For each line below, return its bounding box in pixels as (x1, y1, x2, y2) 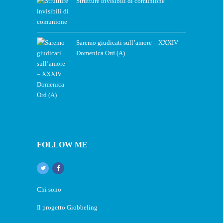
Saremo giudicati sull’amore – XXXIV (76, 38, 178, 46)
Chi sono (37, 185, 61, 193)
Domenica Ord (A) (76, 49, 125, 57)
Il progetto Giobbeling (37, 203, 98, 211)
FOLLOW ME (37, 140, 88, 149)
